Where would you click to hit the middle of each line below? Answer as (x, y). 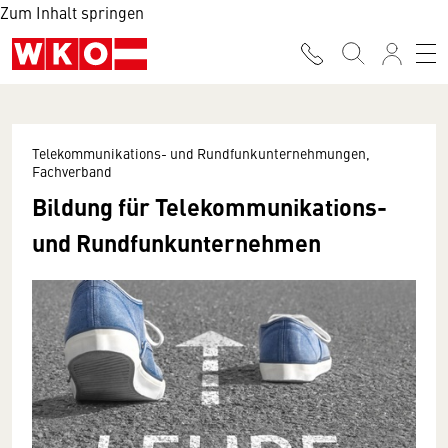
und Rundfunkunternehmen (176, 242)
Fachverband (72, 171)
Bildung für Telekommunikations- (209, 206)
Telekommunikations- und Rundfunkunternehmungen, (201, 153)
